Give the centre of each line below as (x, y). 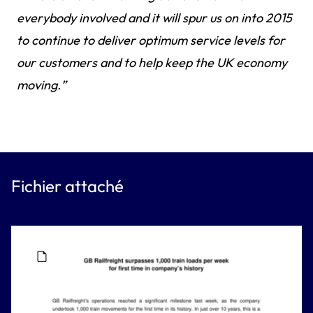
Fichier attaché (67, 186)
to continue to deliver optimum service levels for (151, 40)
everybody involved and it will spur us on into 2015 (154, 18)
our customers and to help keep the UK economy (152, 63)
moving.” (43, 85)
